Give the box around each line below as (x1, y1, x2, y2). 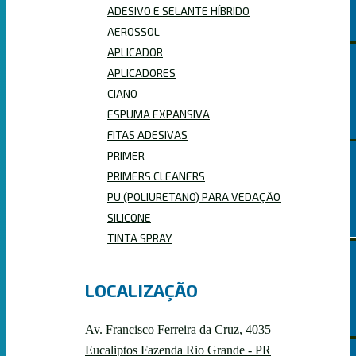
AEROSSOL (107, 24, 160, 38)
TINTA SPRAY (107, 230, 172, 245)
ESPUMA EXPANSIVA (107, 106, 210, 121)
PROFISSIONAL (176, 281, 266, 296)
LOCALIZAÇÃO (85, 279, 198, 300)
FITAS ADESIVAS (107, 127, 188, 141)
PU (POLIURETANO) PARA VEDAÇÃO (107, 189, 281, 203)
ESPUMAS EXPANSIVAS (143, 181, 283, 197)
